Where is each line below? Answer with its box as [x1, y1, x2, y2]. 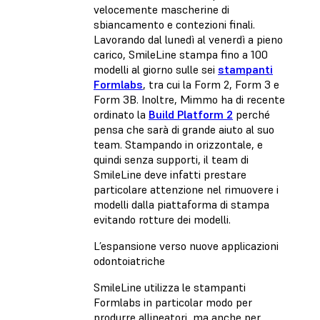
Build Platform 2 [149, 106, 233, 121]
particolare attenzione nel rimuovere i [94, 181, 279, 196]
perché [233, 106, 270, 121]
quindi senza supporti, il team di [94, 151, 249, 166]
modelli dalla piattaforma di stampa [94, 196, 269, 211]
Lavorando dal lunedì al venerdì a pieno [94, 31, 283, 46]
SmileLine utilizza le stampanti [94, 279, 246, 294]
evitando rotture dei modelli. [94, 211, 231, 226]
